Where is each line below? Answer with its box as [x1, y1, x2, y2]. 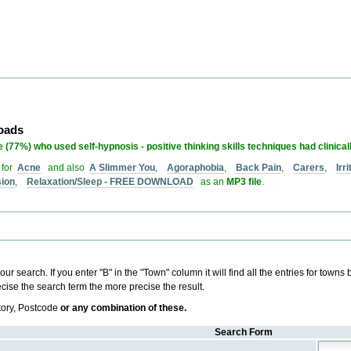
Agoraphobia [167, 161, 225, 173]
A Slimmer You [89, 161, 156, 173]
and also [41, 161, 90, 173]
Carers [293, 161, 325, 173]
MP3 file [226, 175, 262, 187]
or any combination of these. [60, 302, 187, 314]
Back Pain [236, 161, 282, 173]
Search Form [214, 327, 273, 338]
